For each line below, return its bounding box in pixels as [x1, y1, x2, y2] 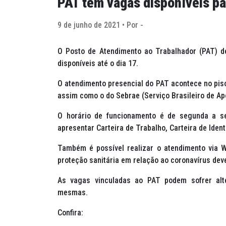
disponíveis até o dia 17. [58, 59, 140, 69]
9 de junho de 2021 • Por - [58, 20, 143, 30]
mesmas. [58, 188, 88, 198]
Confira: [58, 208, 83, 218]
